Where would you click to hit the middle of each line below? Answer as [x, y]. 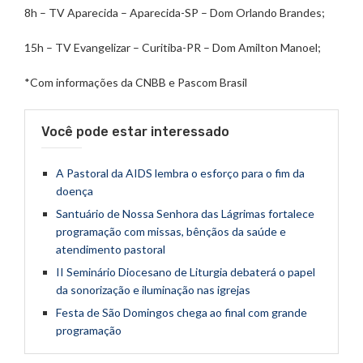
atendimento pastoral [111, 249]
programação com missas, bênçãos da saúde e [171, 231]
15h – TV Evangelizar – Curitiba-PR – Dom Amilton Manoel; [173, 47]
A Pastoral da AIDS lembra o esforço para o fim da [180, 173]
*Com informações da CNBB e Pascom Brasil [136, 82]
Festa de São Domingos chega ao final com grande [181, 312]
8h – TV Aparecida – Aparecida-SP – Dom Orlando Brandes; [175, 13]
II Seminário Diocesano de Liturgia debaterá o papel [186, 272]
